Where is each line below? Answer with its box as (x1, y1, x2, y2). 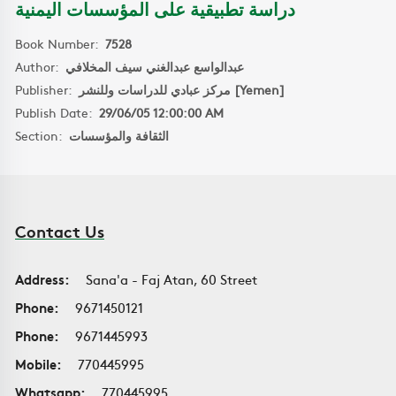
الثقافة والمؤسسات (69, 126, 169, 144)
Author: (15, 57, 65, 75)
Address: (15, 270, 70, 288)
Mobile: (15, 354, 62, 373)
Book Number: (15, 34, 105, 52)
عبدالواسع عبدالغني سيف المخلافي (65, 57, 244, 75)
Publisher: (15, 80, 79, 98)
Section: (15, 126, 69, 144)
